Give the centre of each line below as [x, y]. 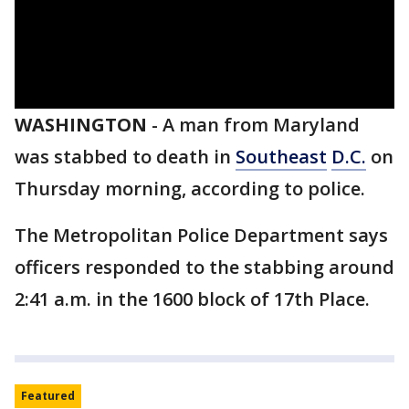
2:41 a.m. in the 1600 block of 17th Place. [192, 299]
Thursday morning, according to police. [190, 189]
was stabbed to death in [125, 157]
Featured [48, 396]
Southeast [281, 157]
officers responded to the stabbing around [204, 267]
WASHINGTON [81, 125]
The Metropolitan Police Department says [201, 235]
